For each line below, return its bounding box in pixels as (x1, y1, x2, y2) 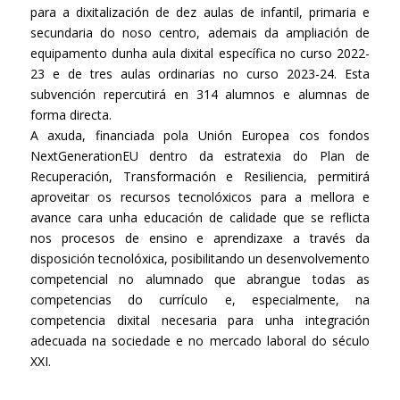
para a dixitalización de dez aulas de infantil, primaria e (29, 3, 371, 21)
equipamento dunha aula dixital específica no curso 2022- (29, 44, 371, 62)
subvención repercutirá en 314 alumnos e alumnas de (29, 85, 371, 103)
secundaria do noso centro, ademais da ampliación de (29, 23, 371, 41)
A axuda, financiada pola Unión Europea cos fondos (29, 126, 371, 144)
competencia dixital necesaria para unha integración (29, 311, 371, 329)
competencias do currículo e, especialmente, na (29, 290, 371, 308)
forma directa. (29, 105, 112, 123)
